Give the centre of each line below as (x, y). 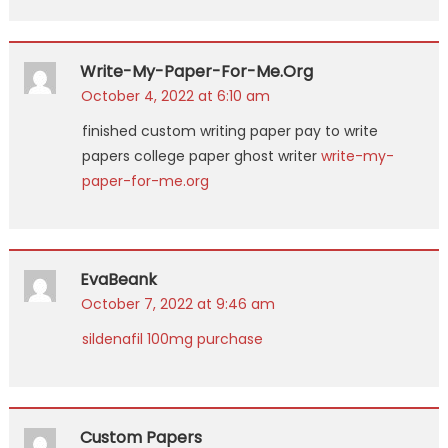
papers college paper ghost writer (201, 155)
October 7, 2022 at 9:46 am (177, 303)
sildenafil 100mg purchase (172, 338)
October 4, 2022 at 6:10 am (175, 95)
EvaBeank (118, 279)
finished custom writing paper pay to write (229, 130)
